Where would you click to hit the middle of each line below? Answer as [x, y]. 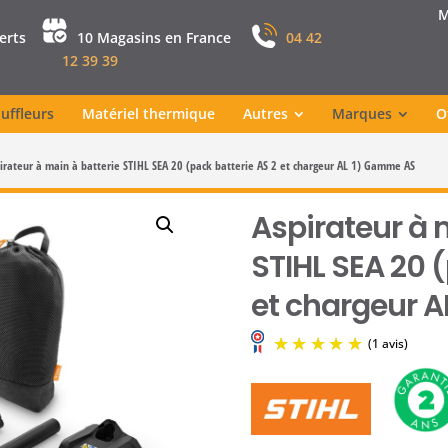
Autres [265, 113]
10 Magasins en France [153, 37]
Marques [361, 113]
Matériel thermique [148, 113]
